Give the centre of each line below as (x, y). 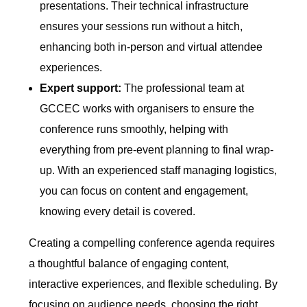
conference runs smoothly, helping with (134, 130)
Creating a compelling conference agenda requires (152, 243)
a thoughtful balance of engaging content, (129, 264)
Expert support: (81, 88)
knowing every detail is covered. (118, 212)
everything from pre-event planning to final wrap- (157, 150)
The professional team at (183, 88)
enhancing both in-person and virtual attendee (151, 47)
